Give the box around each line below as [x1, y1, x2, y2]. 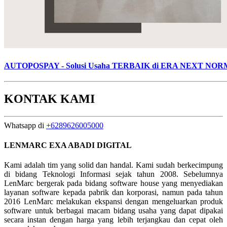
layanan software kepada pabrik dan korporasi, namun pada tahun [4, 188, 223, 197]
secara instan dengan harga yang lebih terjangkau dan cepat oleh [4, 215, 223, 224]
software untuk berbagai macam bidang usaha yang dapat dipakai [4, 206, 223, 215]
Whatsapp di [4, 121, 46, 130]
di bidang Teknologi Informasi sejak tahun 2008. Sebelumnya [4, 170, 223, 179]
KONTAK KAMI [4, 92, 95, 105]
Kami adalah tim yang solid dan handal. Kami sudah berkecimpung [4, 161, 223, 170]
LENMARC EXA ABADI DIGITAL [4, 141, 132, 150]
